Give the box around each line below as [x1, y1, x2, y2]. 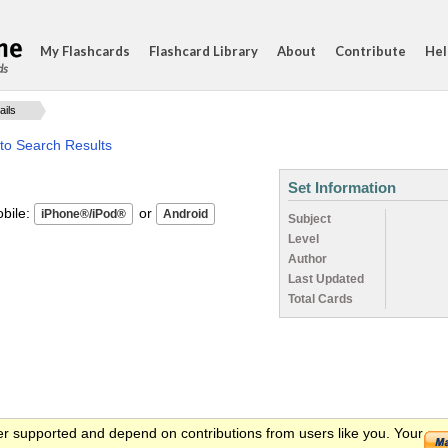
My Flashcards [40, 43, 130, 59]
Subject [288, 212, 331, 226]
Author [288, 252, 327, 266]
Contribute [335, 43, 406, 59]
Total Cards [288, 292, 353, 306]
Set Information [288, 179, 396, 196]
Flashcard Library [149, 43, 258, 59]
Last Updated [288, 272, 364, 286]
